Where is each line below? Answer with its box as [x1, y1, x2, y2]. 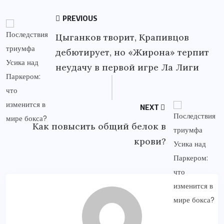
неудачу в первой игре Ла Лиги [55, 61, 199, 73]
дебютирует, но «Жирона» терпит [55, 46, 209, 58]
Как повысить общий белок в [32, 120, 166, 132]
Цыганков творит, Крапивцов [55, 31, 189, 43]
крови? [134, 135, 166, 147]
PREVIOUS [61, 13, 97, 22]
